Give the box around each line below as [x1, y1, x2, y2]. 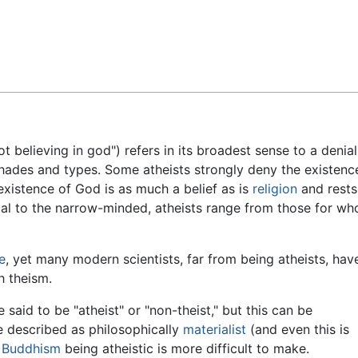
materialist [183, 321, 246, 338]
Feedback [22, 17, 81, 33]
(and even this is [246, 321, 349, 338]
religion [253, 181, 297, 197]
